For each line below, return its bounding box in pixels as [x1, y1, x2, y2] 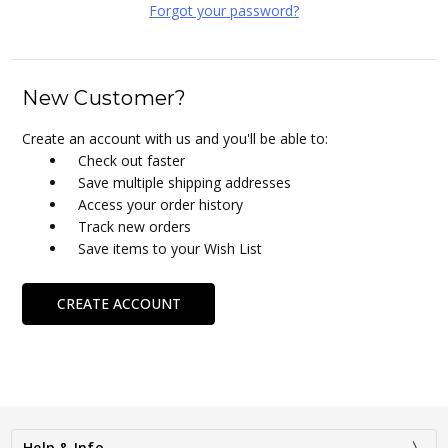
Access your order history [78, 195, 244, 215]
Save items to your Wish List [78, 239, 263, 259]
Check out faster [78, 151, 186, 171]
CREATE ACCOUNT [56, 293, 181, 313]
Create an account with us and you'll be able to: [22, 129, 329, 149]
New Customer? [22, 86, 187, 111]
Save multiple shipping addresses [78, 173, 292, 193]
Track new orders [78, 217, 192, 237]
